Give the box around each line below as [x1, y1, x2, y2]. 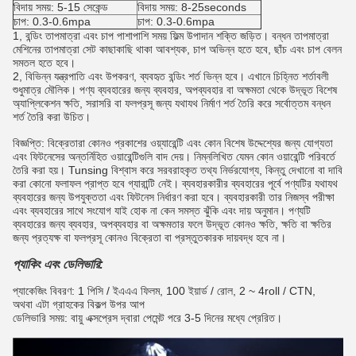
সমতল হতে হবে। [13, 56, 75, 69]
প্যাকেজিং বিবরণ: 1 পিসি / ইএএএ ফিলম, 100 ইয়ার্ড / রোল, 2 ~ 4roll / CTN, [13, 284, 315, 297]
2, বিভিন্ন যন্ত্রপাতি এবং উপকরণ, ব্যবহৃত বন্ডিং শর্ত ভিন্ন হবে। [13, 69, 245, 83]
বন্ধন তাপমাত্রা [272, 29, 329, 42]
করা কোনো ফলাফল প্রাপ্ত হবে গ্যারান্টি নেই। [13, 176, 179, 190]
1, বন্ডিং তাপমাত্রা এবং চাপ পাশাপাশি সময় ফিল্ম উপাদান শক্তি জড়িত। [13, 29, 269, 42]
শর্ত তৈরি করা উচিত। [13, 110, 91, 123]
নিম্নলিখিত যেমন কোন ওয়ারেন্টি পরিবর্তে [194, 149, 335, 163]
